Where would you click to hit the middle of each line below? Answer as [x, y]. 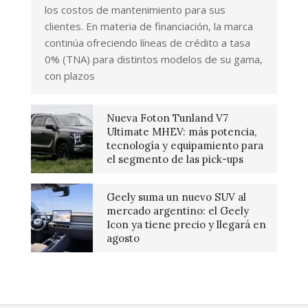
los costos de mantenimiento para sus [135, 9]
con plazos [70, 75]
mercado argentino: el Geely [178, 210]
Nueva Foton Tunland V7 [167, 118]
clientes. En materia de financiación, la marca [149, 26]
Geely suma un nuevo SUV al [176, 197]
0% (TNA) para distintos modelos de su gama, [154, 59]
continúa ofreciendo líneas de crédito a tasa [147, 42]
